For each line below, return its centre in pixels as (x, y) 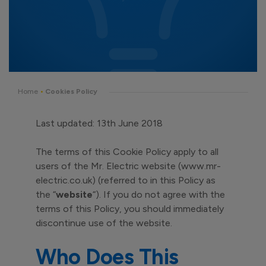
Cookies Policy (71, 91)
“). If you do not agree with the (159, 194)
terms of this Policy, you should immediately (130, 209)
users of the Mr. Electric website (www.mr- (128, 166)
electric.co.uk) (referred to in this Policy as (126, 180)
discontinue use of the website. (104, 223)
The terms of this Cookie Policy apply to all (127, 152)
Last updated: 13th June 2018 (99, 123)
